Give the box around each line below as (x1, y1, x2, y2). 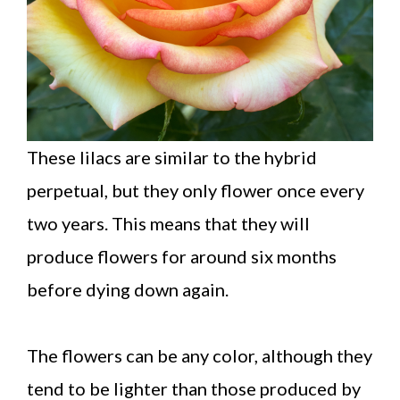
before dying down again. (27, 278, 229, 300)
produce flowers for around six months (27, 245, 337, 267)
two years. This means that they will (27, 212, 310, 234)
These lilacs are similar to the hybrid (27, 146, 317, 168)
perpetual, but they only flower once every (27, 179, 364, 201)
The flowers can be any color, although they (27, 344, 372, 366)
